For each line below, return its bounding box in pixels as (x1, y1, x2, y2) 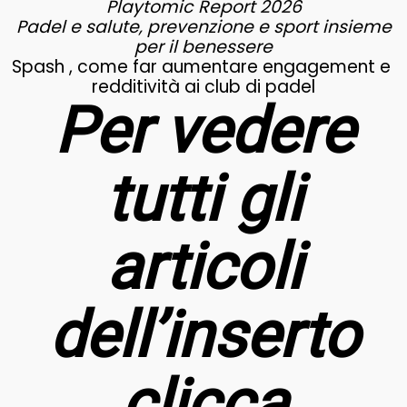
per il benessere (134, 35, 273, 59)
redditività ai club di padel (92, 74, 315, 99)
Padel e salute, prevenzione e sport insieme (15, 15, 392, 39)
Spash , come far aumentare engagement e (12, 55, 395, 79)
